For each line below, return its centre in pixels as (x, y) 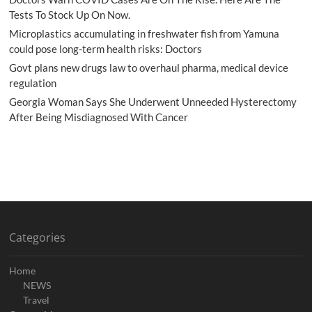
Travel (37, 299)
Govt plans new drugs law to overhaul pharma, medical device (149, 67)
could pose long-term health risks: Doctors (106, 48)
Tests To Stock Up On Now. (70, 14)
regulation (33, 83)
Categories (38, 237)
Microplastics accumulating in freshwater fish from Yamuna (145, 33)
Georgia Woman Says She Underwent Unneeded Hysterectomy (153, 101)
